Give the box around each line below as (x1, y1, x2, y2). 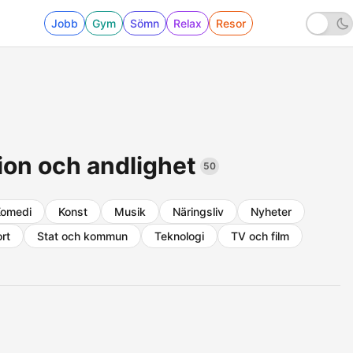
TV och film (231, 229, 289, 243)
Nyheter (251, 205, 292, 218)
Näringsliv (173, 205, 224, 218)
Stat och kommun (37, 229, 128, 243)
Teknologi (154, 229, 204, 243)
